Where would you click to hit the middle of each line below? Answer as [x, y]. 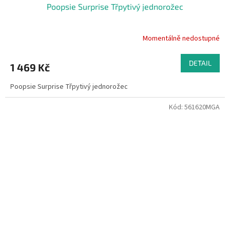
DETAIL [200, 63]
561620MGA [202, 107]
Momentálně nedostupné [181, 39]
